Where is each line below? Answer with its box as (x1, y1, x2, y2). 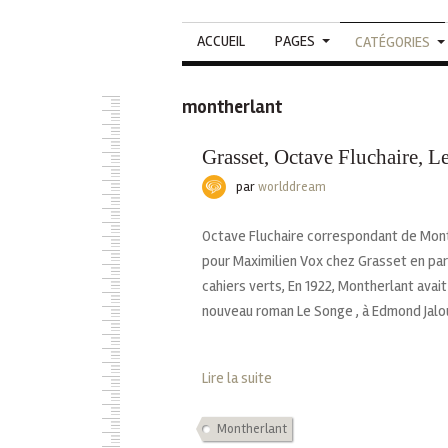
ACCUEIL (197, 31, 245, 50)
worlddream (258, 178, 326, 195)
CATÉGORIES (355, 32, 430, 51)
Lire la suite (202, 368, 272, 387)
